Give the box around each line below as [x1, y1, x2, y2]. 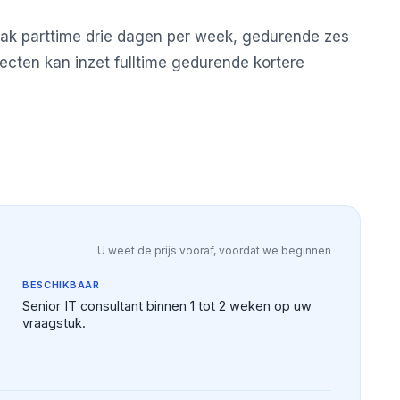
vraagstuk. [22, 314, 87, 330]
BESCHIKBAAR [22, 278, 100, 291]
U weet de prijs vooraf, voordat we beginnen [96, 243, 331, 257]
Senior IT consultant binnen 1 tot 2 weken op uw [22, 297, 312, 313]
